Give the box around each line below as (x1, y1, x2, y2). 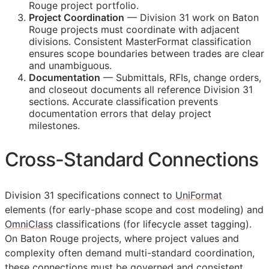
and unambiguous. (29, 59, 112, 72)
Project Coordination (29, 11, 124, 24)
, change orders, (188, 71, 261, 84)
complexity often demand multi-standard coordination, (5, 246, 255, 259)
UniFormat (175, 189, 222, 201)
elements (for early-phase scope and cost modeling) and (5, 203, 264, 216)
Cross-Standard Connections (5, 148, 259, 172)
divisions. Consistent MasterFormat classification (29, 35, 251, 48)
